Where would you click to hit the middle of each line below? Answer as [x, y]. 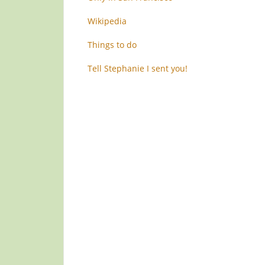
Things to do [112, 45]
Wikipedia [107, 21]
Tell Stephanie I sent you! [138, 68]
